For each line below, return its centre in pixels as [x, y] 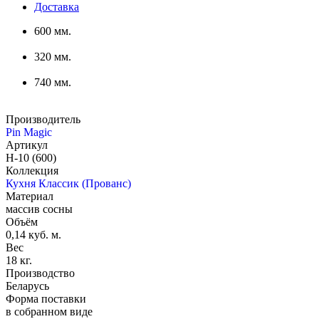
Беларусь [27, 286]
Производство [40, 273]
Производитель [43, 120]
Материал [30, 197]
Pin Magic [29, 132]
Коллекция [32, 171]
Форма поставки [46, 299]
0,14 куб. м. [33, 235]
